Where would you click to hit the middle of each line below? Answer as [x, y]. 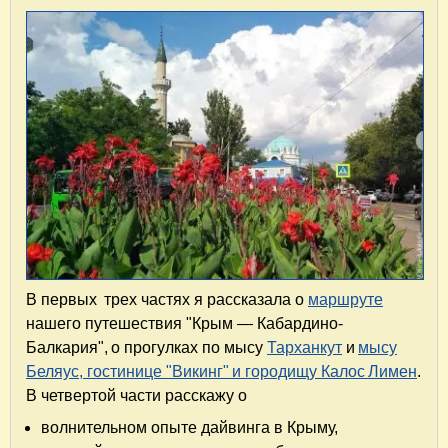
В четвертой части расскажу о [141, 395]
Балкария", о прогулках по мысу [146, 347]
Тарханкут [304, 347]
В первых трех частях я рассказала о [167, 299]
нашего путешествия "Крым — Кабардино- [184, 323]
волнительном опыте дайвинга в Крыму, [194, 427]
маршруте [345, 299]
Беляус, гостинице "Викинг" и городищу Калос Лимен [221, 371]
